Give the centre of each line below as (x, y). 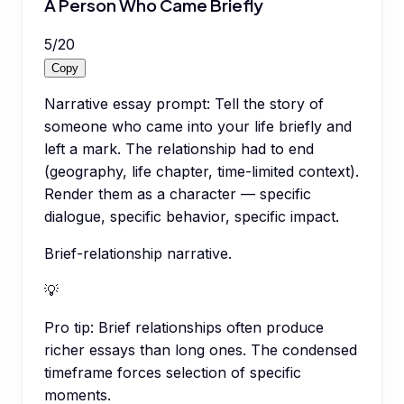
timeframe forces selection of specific (173, 372)
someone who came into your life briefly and (198, 126)
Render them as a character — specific (178, 193)
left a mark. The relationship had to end (179, 148)
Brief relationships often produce (211, 327)
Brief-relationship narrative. (138, 253)
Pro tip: (69, 327)
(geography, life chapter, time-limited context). (202, 171)
